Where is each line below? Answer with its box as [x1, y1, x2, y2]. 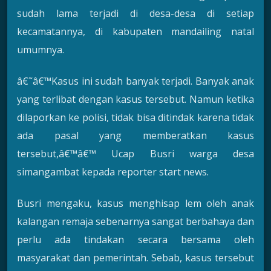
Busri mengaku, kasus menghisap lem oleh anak [17, 197, 254, 211]
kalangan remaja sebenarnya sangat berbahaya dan [17, 215, 254, 229]
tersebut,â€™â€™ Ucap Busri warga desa [17, 147, 254, 161]
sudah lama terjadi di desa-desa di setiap [17, 6, 254, 20]
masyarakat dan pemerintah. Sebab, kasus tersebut [17, 251, 254, 265]
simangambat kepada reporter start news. [17, 165, 209, 179]
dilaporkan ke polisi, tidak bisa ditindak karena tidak [17, 111, 254, 125]
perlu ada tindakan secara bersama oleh [17, 233, 254, 247]
